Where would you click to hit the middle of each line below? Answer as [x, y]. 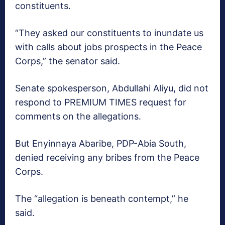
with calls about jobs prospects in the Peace [108, 47]
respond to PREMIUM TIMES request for [101, 102]
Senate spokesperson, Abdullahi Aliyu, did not [112, 88]
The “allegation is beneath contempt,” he [102, 199]
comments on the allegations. [78, 117]
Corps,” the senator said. [68, 61]
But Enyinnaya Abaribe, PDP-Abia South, [101, 144]
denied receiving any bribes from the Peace [107, 158]
